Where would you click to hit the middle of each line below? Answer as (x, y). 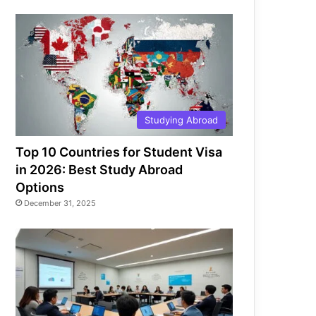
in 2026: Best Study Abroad (99, 170)
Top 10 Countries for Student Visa (119, 152)
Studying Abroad (181, 120)
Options (40, 188)
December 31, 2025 (60, 203)
